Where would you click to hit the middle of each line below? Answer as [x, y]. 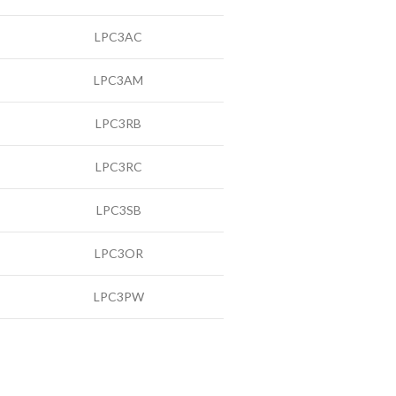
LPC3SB [118, 210]
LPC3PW [118, 297]
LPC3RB [118, 123]
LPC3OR [118, 253]
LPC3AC [118, 37]
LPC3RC [118, 167]
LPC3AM [118, 80]
